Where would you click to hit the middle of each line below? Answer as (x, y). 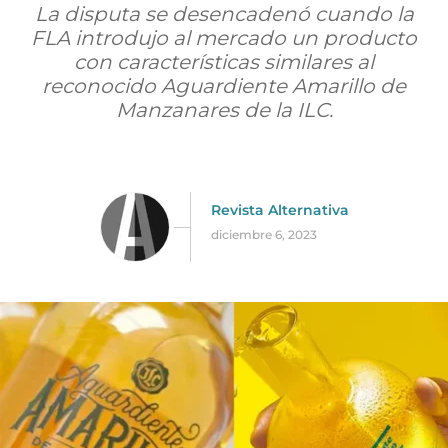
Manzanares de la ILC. (224, 110)
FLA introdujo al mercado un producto (224, 38)
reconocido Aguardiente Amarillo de (224, 86)
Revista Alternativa (279, 209)
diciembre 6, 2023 (263, 234)
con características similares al (224, 62)
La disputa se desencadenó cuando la (224, 14)
